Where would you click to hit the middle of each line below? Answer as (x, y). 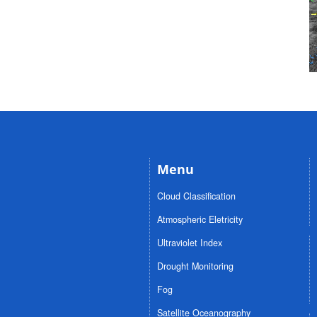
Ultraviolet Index (190, 243)
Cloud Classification (196, 196)
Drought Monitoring (195, 266)
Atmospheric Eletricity (200, 219)
